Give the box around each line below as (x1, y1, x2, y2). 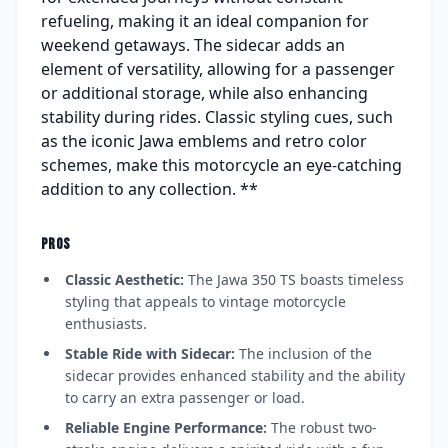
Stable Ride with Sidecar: (65, 344, 235, 364)
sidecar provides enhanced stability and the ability (65, 366, 405, 386)
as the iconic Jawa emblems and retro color (41, 130, 367, 153)
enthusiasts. (65, 314, 147, 334)
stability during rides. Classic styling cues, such (41, 106, 393, 129)
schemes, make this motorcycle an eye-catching (41, 154, 402, 177)
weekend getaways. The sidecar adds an (41, 34, 345, 57)
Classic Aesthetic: (65, 270, 184, 290)
